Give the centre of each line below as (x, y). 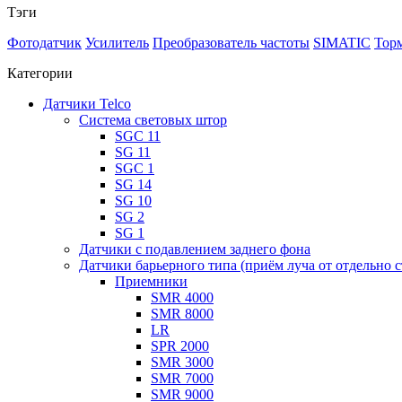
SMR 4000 (182, 297)
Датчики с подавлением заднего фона (195, 249)
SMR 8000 (182, 314)
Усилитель (117, 43)
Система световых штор (153, 120)
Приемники (151, 281)
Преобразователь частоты (231, 43)
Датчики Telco (87, 104)
